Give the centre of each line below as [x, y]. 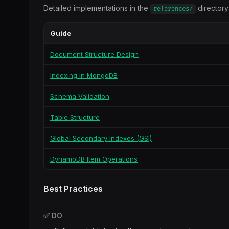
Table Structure [75, 117]
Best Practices [73, 189]
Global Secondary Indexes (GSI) [101, 138]
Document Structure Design [94, 54]
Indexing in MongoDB [84, 75]
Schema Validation [80, 96]
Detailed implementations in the [97, 8]
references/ [173, 9]
